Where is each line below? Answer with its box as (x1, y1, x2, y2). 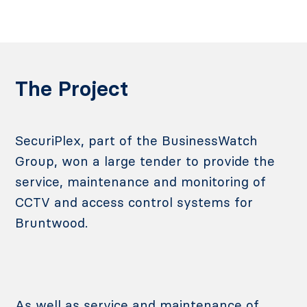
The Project (15, 76, 129, 101)
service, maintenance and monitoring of (15, 173, 267, 190)
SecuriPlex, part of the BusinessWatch (15, 132, 258, 149)
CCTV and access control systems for (15, 194, 254, 210)
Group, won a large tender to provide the (15, 153, 275, 169)
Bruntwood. (15, 214, 88, 231)
